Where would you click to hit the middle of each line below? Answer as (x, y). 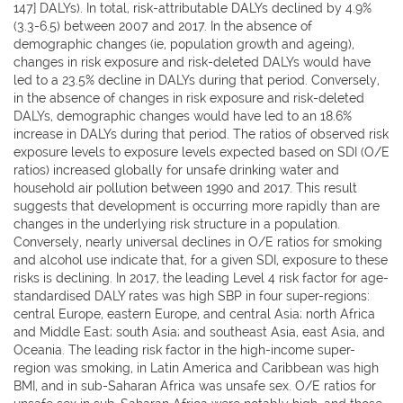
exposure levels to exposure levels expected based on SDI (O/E (201, 152)
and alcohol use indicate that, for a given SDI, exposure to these (201, 260)
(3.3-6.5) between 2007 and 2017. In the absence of (163, 26)
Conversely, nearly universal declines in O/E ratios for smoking (198, 242)
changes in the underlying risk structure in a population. (177, 224)
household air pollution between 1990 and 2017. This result (185, 188)
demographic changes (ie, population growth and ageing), (184, 44)
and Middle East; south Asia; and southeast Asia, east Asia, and (199, 331)
